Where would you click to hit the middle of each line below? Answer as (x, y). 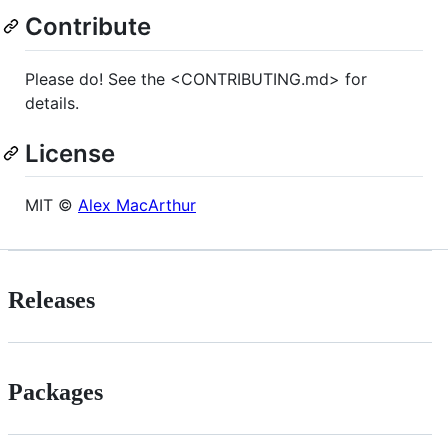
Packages (55, 391)
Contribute (88, 27)
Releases (51, 299)
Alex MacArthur (137, 204)
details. (52, 102)
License (70, 153)
